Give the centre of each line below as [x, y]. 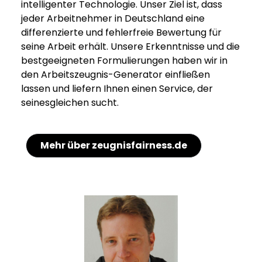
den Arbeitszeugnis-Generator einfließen [116, 75]
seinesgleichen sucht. [70, 103]
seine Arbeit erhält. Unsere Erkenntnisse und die [130, 47]
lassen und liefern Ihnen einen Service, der [117, 89]
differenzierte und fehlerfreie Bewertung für [121, 33]
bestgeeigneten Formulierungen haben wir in [124, 61]
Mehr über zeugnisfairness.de [114, 146]
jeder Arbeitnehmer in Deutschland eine [113, 19]
